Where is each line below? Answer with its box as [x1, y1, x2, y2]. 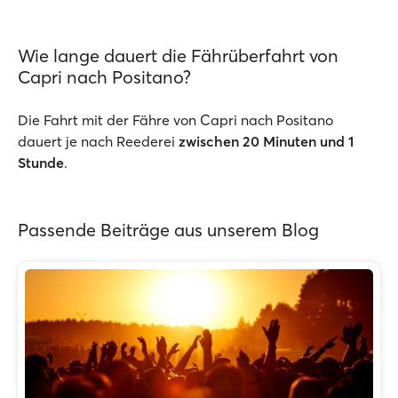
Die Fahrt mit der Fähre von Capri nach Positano [18, 111, 333, 129]
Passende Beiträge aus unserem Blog [18, 219, 319, 241]
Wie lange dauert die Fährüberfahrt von [18, 44, 338, 67]
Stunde [18, 154, 64, 171]
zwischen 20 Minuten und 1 [179, 132, 354, 150]
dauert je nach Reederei [18, 132, 179, 150]
